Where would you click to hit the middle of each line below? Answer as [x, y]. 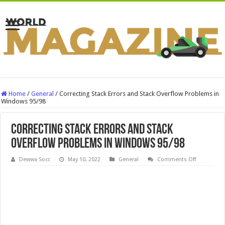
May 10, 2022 [84, 159]
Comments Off [177, 159]
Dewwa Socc [35, 159]
